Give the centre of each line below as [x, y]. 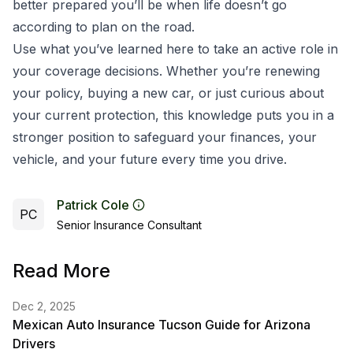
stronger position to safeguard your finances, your [165, 137]
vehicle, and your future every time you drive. [150, 159]
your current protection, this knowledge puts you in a [173, 115]
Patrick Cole [93, 205]
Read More [61, 271]
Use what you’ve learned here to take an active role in [175, 49]
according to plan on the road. [104, 27]
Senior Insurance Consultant [129, 225]
